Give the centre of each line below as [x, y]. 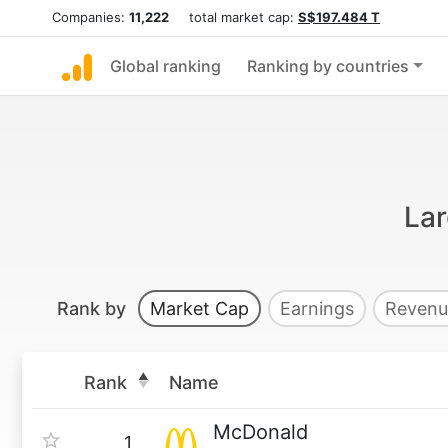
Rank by [94, 308]
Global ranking [165, 66]
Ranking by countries [328, 66]
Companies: [90, 17]
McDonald [260, 432]
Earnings [317, 308]
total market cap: [233, 17]
